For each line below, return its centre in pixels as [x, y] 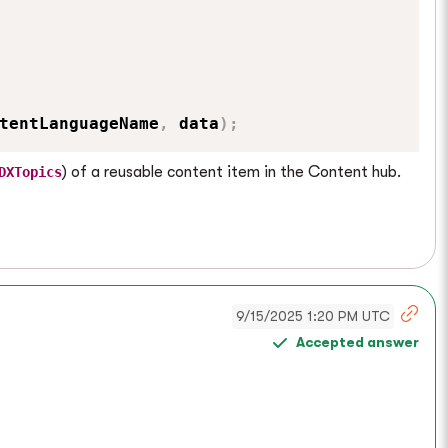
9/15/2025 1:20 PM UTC [313, 315]
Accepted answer [357, 342]
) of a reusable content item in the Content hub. [231, 172]
